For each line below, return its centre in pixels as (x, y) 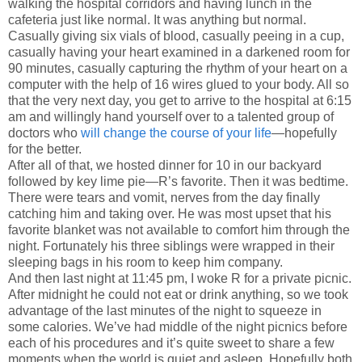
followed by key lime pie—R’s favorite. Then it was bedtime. (178, 182)
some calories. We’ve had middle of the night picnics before (178, 327)
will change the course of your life (176, 133)
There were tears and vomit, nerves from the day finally (164, 198)
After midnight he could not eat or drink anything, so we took (178, 295)
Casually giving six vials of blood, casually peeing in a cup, (176, 36)
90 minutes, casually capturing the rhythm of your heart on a (178, 69)
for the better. (45, 149)
